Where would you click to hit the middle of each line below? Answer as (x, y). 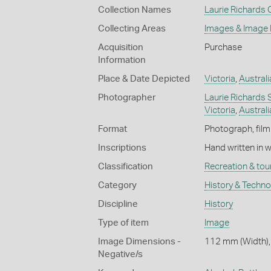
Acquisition (121, 47)
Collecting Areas (132, 28)
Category (117, 185)
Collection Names (135, 10)
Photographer (127, 97)
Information (122, 60)
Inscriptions (122, 148)
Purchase (223, 47)
